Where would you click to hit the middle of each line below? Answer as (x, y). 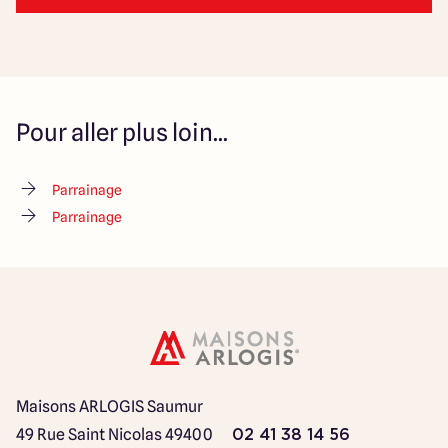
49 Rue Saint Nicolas (89, 434)
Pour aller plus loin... (122, 132)
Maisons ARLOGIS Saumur (109, 406)
